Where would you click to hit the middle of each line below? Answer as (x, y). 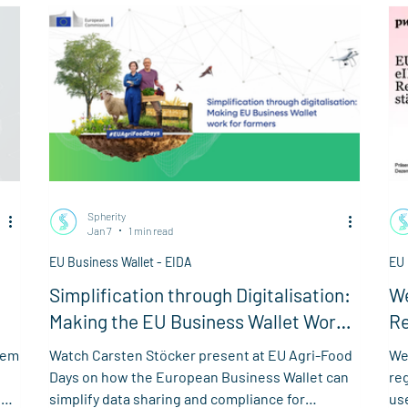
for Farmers (97, 347)
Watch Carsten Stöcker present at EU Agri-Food (200, 354)
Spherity (106, 215)
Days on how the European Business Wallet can (199, 376)
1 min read (150, 231)
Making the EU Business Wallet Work (197, 321)
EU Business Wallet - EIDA (120, 261)
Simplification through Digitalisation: (199, 294)
